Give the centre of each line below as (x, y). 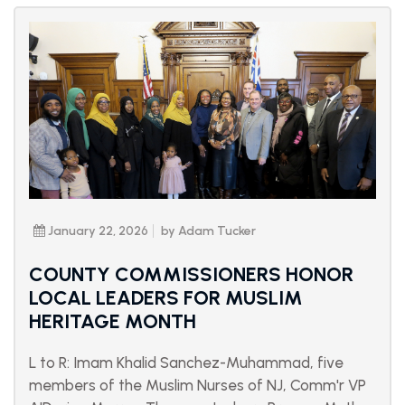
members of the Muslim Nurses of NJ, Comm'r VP (198, 386)
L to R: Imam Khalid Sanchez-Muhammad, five (186, 363)
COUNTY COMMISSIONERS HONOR (191, 275)
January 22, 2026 (97, 231)
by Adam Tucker (208, 231)
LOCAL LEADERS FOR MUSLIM (166, 298)
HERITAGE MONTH (113, 322)
